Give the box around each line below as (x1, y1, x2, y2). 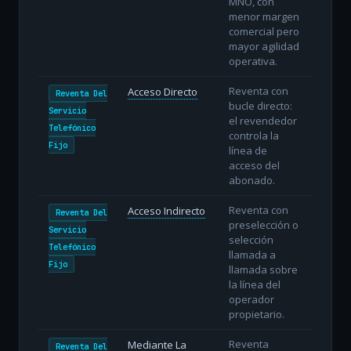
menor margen (228, 9, 299, 24)
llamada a (228, 247, 276, 262)
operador (228, 291, 274, 306)
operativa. (228, 53, 277, 68)
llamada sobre (228, 262, 298, 277)
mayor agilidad (228, 38, 299, 53)
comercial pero (228, 24, 299, 38)
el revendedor (228, 113, 297, 128)
